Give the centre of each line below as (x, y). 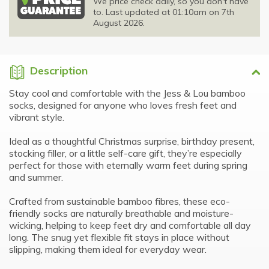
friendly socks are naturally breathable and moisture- (121, 213)
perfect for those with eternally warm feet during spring (128, 165)
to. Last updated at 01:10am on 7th (164, 12)
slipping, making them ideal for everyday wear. (108, 249)
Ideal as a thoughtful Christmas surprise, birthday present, (132, 141)
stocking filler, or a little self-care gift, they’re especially (125, 153)
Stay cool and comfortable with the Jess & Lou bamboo (127, 93)
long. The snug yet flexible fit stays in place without (119, 237)
